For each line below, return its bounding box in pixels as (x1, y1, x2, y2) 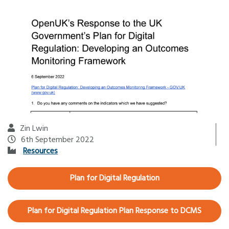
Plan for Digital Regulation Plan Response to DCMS (28, 204, 201, 218)
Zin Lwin (20, 122, 48, 136)
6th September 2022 (21, 133, 94, 147)
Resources (23, 145, 58, 158)
